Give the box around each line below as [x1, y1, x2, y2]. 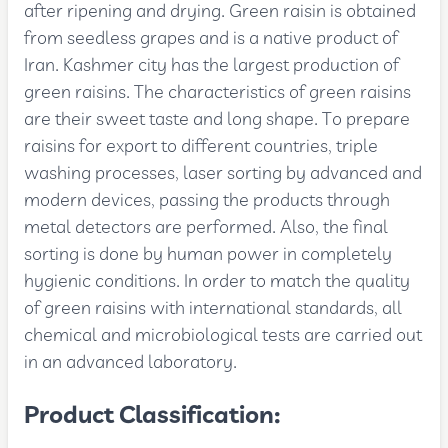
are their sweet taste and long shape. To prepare [24, 107, 411, 133]
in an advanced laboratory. [24, 350, 238, 376]
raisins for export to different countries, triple [24, 134, 379, 160]
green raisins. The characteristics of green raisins [24, 80, 412, 106]
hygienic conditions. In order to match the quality [24, 269, 411, 295]
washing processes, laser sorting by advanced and [24, 161, 423, 187]
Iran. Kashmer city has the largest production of [24, 53, 400, 79]
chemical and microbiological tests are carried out [24, 323, 423, 349]
